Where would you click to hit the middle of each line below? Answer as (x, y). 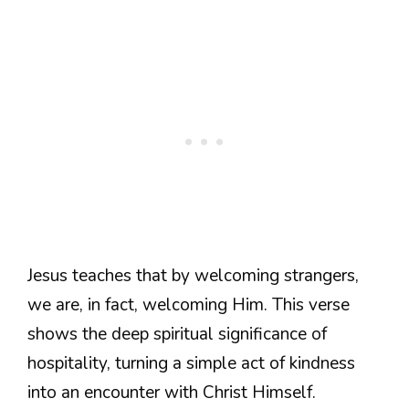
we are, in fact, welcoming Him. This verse (189, 305)
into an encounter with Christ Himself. (172, 393)
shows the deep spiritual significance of (177, 335)
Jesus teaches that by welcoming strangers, (193, 276)
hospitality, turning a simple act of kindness (191, 364)
